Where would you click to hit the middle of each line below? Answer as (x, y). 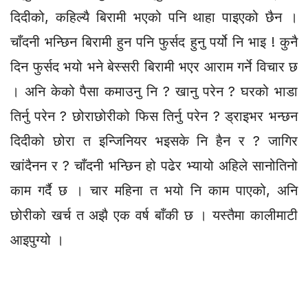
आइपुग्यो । (37, 240)
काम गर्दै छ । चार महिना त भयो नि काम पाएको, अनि (154, 190)
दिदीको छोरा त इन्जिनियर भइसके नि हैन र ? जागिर (154, 141)
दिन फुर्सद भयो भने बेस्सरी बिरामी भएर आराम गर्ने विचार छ (154, 66)
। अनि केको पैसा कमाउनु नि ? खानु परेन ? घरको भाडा (154, 91)
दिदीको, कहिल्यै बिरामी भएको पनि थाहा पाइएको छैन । (154, 17)
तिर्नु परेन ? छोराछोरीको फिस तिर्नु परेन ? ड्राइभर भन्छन (154, 116)
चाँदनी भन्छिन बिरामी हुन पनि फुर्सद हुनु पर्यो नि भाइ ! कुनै (154, 42)
